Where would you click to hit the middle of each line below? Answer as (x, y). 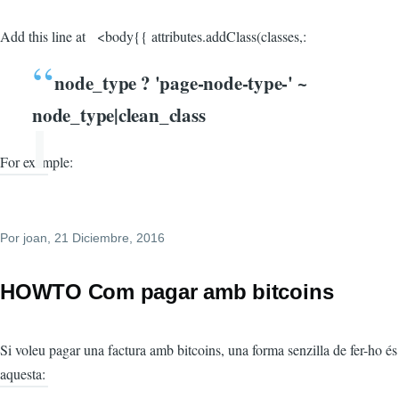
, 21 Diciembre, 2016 (106, 238)
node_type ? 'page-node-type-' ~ (170, 83)
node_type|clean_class (119, 115)
